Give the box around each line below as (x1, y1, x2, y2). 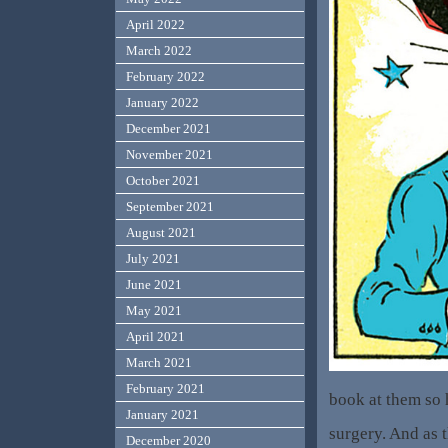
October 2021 (126, 173, 201, 189)
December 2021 (126, 121, 212, 137)
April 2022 (126, 17, 186, 33)
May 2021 (126, 303, 183, 319)
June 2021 (126, 277, 183, 293)
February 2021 (126, 381, 206, 397)
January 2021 (126, 407, 200, 423)
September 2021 (126, 199, 215, 215)
